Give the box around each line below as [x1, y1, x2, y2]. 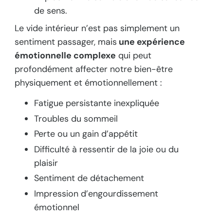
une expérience [117, 36, 185, 48]
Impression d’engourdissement [34, 187, 158, 200]
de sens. [34, 5, 67, 17]
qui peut [116, 49, 151, 61]
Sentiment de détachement [34, 172, 144, 184]
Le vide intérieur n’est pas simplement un [15, 22, 180, 34]
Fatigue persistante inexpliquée [34, 97, 159, 109]
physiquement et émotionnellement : [15, 76, 162, 89]
